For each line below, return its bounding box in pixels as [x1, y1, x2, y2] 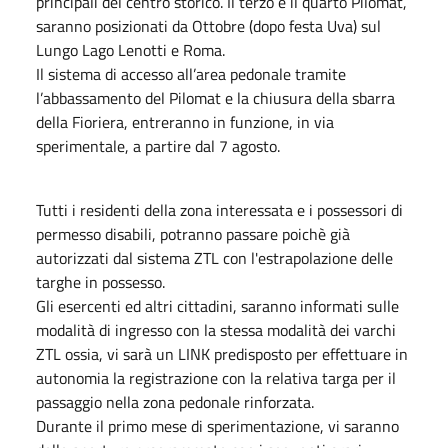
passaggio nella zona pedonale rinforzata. [36, 389, 314, 414]
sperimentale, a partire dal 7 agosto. [36, 133, 280, 158]
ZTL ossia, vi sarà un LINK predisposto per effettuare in [36, 341, 408, 366]
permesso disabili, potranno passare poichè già [36, 221, 350, 246]
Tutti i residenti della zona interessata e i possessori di [36, 197, 403, 222]
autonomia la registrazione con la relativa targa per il [36, 365, 396, 390]
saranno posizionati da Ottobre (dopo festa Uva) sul [36, 13, 381, 38]
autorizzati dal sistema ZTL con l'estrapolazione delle [36, 245, 393, 270]
